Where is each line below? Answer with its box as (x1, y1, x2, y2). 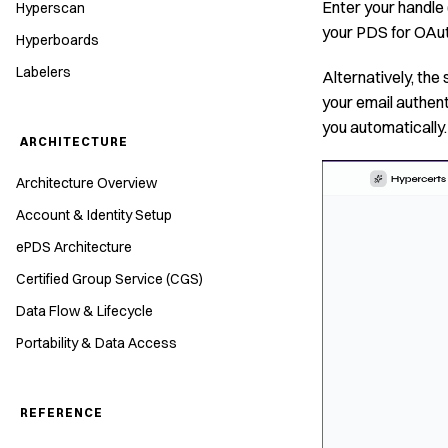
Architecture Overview (16, 174, 157, 192)
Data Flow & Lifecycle (16, 302, 153, 320)
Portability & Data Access (16, 334, 177, 352)
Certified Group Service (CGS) (16, 270, 203, 288)
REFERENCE (20, 405, 103, 420)
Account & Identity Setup (16, 206, 172, 224)
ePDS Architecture (16, 238, 132, 256)
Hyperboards (16, 31, 99, 49)
